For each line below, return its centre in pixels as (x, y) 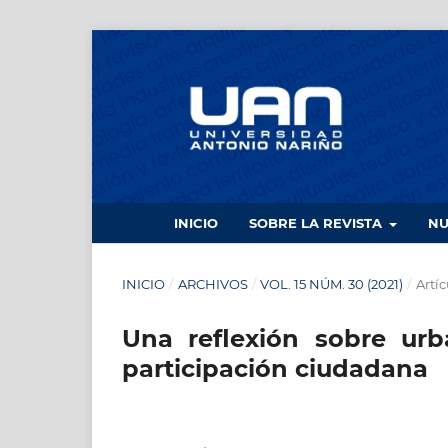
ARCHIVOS (212, 284)
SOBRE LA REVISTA (317, 223)
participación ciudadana (275, 369)
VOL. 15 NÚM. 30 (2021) (332, 284)
